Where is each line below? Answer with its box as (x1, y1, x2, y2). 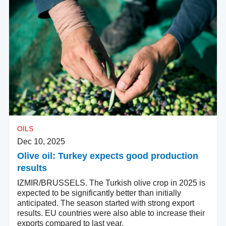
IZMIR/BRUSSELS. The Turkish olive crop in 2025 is (17, 179, 205, 188)
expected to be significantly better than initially (17, 189, 181, 198)
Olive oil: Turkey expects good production (17, 151, 198, 161)
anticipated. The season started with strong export (17, 199, 194, 208)
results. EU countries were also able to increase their (17, 209, 205, 218)
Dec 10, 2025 (17, 137, 65, 146)
